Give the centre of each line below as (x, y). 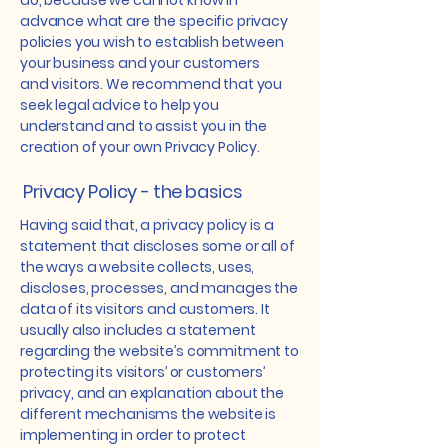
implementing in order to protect (133, 435)
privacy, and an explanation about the (152, 393)
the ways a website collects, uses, (137, 267)
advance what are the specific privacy (154, 21)
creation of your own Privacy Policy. (140, 147)
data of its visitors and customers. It (145, 309)
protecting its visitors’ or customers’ (142, 372)
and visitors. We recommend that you (151, 84)
